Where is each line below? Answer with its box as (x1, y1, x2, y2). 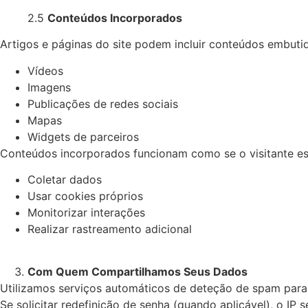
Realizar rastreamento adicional (27, 221, 192, 236)
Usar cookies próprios (27, 188, 143, 203)
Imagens (27, 80, 71, 94)
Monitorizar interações (27, 205, 145, 219)
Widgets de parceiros (27, 129, 139, 144)
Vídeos (27, 63, 63, 78)
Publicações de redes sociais (27, 96, 178, 111)
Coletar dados (27, 172, 102, 186)
